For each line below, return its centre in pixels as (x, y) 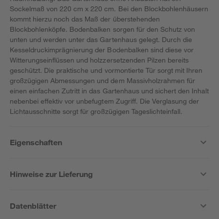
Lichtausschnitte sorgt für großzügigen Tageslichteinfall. (96, 111)
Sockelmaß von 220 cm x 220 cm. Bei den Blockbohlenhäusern (109, 9)
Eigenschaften (36, 142)
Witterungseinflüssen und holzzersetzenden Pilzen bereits (99, 60)
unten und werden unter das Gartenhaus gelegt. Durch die (101, 39)
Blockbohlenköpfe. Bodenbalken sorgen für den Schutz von (102, 29)
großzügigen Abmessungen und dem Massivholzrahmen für (102, 80)
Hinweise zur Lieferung (52, 174)
